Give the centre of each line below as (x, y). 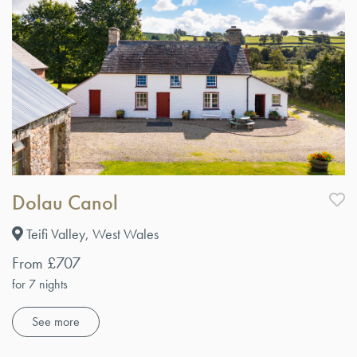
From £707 (46, 263)
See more (56, 322)
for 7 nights (40, 284)
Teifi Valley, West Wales (91, 234)
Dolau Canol (65, 203)
